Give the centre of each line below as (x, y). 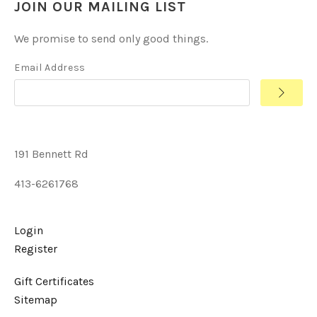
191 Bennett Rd (51, 154)
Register (36, 248)
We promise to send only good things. (111, 38)
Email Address (50, 67)
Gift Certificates (54, 281)
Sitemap (36, 299)
